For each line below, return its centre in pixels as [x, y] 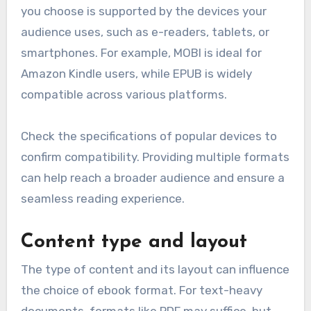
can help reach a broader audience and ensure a [152, 177]
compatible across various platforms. [124, 94]
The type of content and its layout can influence [155, 270]
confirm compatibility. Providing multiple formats [155, 157]
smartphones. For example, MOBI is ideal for [141, 52]
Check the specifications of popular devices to [149, 136]
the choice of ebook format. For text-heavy [141, 291]
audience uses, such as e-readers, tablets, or [145, 32]
